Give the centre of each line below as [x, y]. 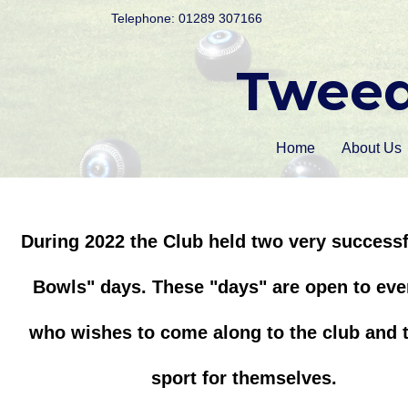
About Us [371, 148]
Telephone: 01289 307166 [187, 18]
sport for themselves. [244, 378]
